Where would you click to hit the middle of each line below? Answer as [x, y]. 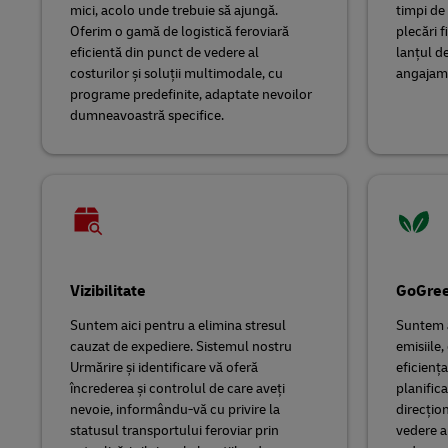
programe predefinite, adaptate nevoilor [191, 94]
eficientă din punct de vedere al [164, 52]
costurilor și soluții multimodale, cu [176, 73]
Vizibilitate [108, 291]
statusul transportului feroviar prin [174, 430]
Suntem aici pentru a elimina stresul [178, 325]
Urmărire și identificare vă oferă [164, 367]
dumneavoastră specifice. [147, 115]
